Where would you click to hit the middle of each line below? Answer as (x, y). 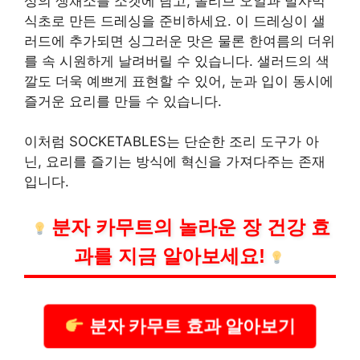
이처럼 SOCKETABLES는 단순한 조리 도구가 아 (172, 142)
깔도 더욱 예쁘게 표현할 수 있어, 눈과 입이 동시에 (179, 81)
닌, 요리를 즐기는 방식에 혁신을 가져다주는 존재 (175, 162)
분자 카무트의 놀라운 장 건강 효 (190, 227)
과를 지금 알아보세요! (169, 256)
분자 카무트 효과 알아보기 (189, 326)
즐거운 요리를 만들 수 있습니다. (123, 101)
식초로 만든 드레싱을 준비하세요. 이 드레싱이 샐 (175, 20)
